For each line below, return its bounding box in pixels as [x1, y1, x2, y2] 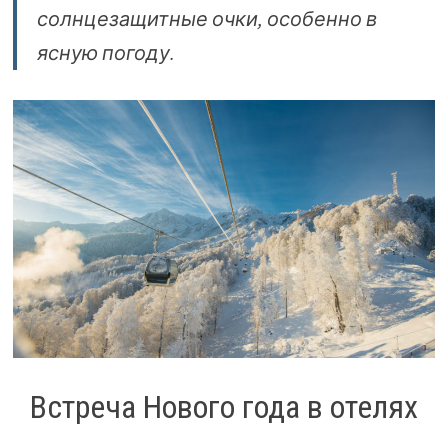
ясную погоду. [36, 40, 175, 66]
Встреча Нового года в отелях [29, 387, 418, 426]
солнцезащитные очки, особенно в [36, 6, 377, 32]
